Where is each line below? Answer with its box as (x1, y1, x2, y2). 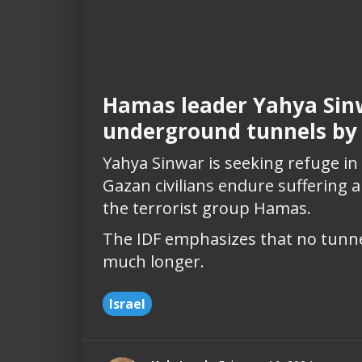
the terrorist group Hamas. (103, 196, 311, 219)
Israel (109, 294, 145, 313)
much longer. (103, 250, 204, 272)
